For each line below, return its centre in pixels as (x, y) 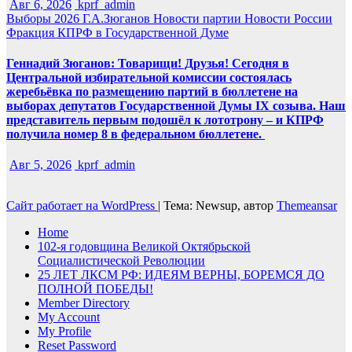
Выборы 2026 (44, 18)
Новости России (288, 18)
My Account (69, 317)
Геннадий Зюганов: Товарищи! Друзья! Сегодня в (148, 63)
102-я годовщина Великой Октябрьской (144, 247)
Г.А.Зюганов (118, 18)
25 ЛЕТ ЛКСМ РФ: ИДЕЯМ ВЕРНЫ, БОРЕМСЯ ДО (181, 275)
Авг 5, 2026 (40, 165)
